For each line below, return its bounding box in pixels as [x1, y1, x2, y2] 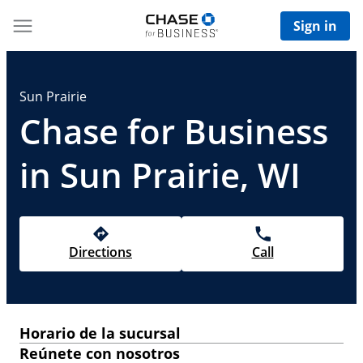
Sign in [293, 16, 337, 35]
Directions [69, 243, 132, 261]
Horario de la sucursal [19, 323, 181, 343]
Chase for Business [19, 108, 328, 154]
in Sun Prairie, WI [19, 152, 301, 198]
